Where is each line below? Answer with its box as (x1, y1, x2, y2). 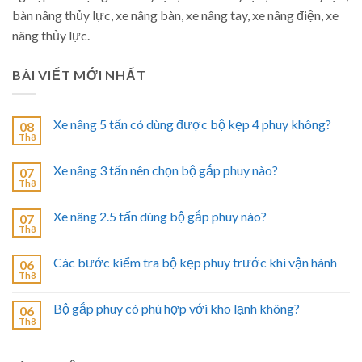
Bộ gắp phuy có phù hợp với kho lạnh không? (53, 301, 300, 317)
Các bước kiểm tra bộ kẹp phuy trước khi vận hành (53, 255, 337, 271)
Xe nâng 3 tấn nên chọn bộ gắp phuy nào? (53, 162, 278, 179)
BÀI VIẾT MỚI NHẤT (12, 66, 146, 82)
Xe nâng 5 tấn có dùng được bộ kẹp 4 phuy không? (53, 116, 331, 133)
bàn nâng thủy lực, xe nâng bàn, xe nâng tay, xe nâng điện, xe (12, 6, 339, 23)
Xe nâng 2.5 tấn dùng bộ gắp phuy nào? (53, 208, 267, 225)
